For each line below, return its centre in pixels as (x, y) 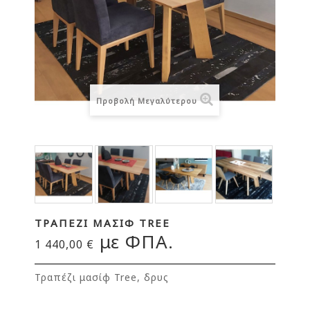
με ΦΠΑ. (134, 241)
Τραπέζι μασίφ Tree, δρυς (103, 277)
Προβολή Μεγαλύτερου (146, 101)
